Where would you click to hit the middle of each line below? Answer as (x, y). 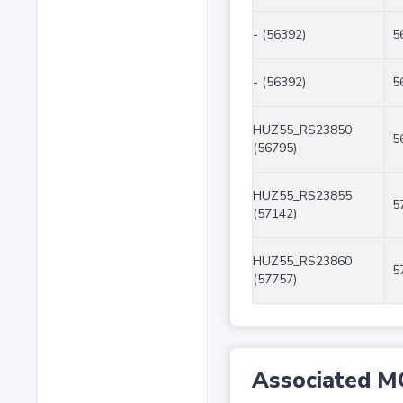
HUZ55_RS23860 (302, 262)
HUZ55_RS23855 (302, 196)
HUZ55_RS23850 (302, 130)
